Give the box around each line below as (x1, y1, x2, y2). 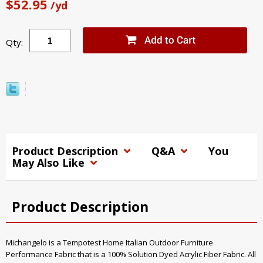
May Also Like (12, 156, 87, 170)
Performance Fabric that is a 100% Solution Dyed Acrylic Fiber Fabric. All (6, 249, 256, 260)
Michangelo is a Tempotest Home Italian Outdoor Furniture (6, 237, 213, 248)
